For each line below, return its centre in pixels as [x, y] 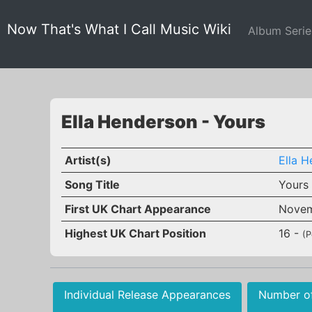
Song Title [92, 185]
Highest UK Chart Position [135, 233]
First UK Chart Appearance [138, 209]
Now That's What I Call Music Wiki [119, 29]
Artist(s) [88, 160]
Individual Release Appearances [147, 295]
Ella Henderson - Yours [163, 122]
